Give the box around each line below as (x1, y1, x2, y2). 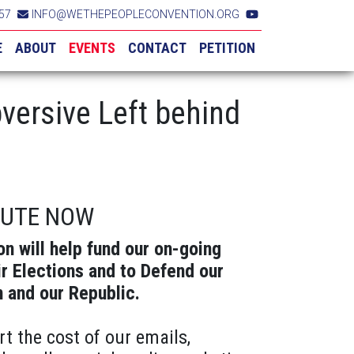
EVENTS (69, 40, 115, 56)
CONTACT (128, 40, 186, 56)
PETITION (199, 40, 255, 56)
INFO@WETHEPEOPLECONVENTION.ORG (32, 8, 240, 21)
